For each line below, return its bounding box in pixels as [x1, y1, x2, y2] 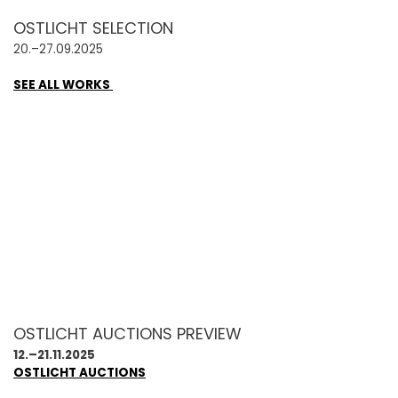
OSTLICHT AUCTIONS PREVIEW [13, 322, 242, 345]
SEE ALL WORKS [13, 76, 113, 93]
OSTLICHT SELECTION [13, 17, 173, 39]
